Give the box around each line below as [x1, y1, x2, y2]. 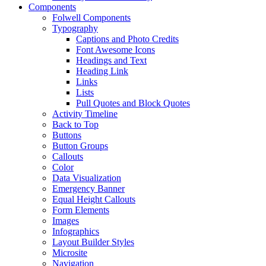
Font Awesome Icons [76, 45, 155, 55]
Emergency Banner [52, 183, 125, 194]
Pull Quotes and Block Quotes [76, 98, 190, 108]
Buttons [52, 130, 81, 140]
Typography [52, 23, 98, 33]
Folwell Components [52, 12, 131, 23]
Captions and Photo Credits [76, 34, 179, 44]
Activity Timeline [52, 109, 118, 119]
